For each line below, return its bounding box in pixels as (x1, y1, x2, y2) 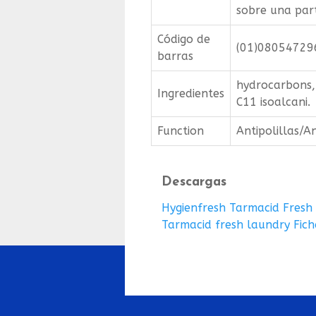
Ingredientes (157, 87, 224, 101)
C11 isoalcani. (236, 95, 310, 109)
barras (157, 49, 193, 63)
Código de (157, 32, 210, 47)
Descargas (162, 176, 226, 190)
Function (157, 124, 204, 138)
